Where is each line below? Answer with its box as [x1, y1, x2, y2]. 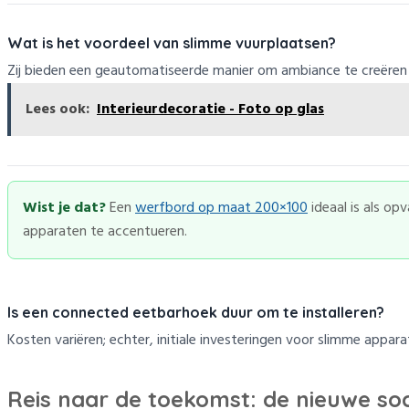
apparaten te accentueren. [23, 219, 187, 244]
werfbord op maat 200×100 [135, 195, 308, 220]
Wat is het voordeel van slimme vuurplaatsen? [7, 33, 336, 52]
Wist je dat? [23, 195, 106, 220]
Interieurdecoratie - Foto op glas [97, 97, 324, 121]
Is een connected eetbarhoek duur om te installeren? [7, 302, 384, 321]
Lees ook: [26, 97, 89, 121]
